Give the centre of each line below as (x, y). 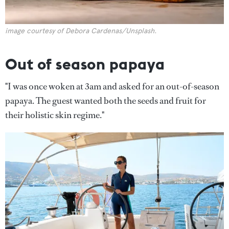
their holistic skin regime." (55, 115)
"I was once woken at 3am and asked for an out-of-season (112, 86)
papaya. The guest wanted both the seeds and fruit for (106, 100)
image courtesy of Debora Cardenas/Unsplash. (81, 31)
